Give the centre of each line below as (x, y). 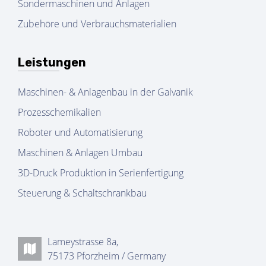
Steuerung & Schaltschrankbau (82, 193)
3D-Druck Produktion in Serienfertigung (101, 173)
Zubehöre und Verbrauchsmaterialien (97, 24)
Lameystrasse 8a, (83, 242)
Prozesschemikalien (59, 113)
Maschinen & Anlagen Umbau (80, 153)
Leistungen (52, 63)
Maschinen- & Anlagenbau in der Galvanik (105, 92)
